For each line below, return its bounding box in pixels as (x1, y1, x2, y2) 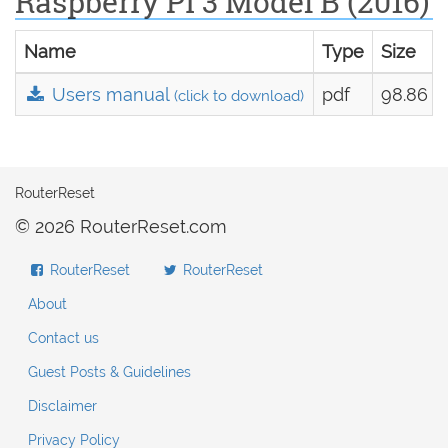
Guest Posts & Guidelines (28, 364, 191, 380)
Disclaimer (28, 398, 97, 414)
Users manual (47, 84, 175, 105)
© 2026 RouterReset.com (15, 216, 227, 237)
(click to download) (174, 87, 305, 105)
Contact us (28, 330, 99, 346)
